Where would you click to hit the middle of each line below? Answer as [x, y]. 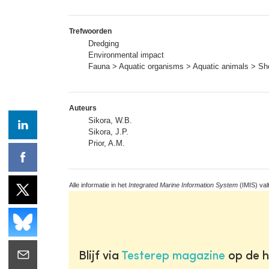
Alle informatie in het [99, 185]
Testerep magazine [173, 256]
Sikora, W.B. [110, 120]
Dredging [104, 43]
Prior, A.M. [107, 143]
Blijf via [100, 256]
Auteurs [83, 108]
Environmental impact [126, 55]
